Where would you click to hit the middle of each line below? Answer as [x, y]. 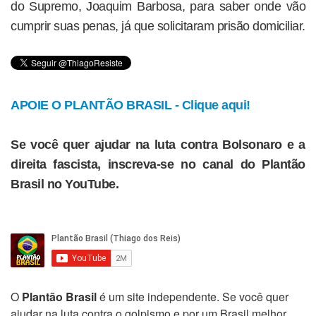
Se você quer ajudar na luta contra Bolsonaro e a [158, 145]
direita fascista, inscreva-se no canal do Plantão [158, 164]
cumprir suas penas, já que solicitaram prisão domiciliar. [158, 26]
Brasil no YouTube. [65, 184]
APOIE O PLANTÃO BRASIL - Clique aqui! [130, 105]
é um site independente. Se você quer [193, 297]
